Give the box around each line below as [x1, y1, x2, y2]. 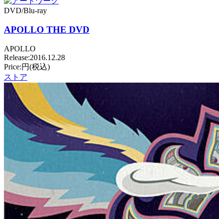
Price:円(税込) [4, 62, 50, 71]
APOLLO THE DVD [4, 24, 89, 35]
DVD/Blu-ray [4, 6, 47, 15]
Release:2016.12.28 [4, 53, 65, 62]
